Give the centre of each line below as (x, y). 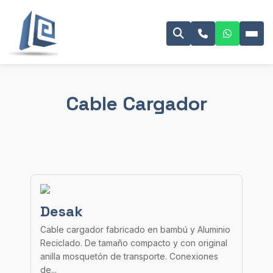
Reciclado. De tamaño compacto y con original (134, 243)
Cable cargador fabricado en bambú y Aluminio (135, 229)
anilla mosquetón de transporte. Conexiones (129, 256)
